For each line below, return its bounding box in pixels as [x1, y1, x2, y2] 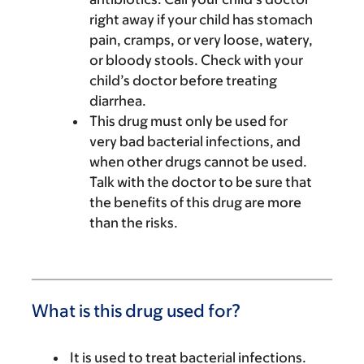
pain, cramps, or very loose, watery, [89, 32, 313, 48]
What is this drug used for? [32, 301, 240, 321]
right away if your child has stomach [89, 11, 313, 28]
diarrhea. [89, 93, 146, 109]
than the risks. [89, 214, 178, 231]
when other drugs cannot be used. [89, 154, 307, 170]
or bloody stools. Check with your [89, 52, 303, 68]
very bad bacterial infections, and [89, 133, 301, 149]
